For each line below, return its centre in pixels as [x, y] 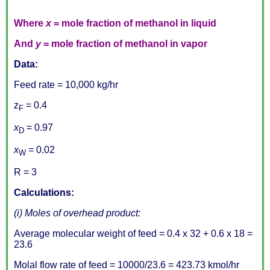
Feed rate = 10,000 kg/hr [66, 84]
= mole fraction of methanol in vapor [124, 43]
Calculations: [44, 193]
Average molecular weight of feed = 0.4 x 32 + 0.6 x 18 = [133, 234]
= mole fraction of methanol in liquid [134, 23]
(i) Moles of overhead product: [77, 213]
